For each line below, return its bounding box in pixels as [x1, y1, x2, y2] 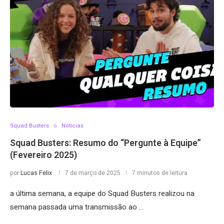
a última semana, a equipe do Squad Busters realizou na [10, 188, 194, 199]
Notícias [61, 121, 83, 130]
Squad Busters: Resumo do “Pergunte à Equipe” [10, 136, 201, 150]
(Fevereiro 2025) [10, 148, 77, 162]
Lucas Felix [20, 168, 52, 177]
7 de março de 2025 [65, 168, 120, 177]
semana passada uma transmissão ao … [10, 201, 143, 212]
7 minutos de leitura [132, 168, 187, 177]
